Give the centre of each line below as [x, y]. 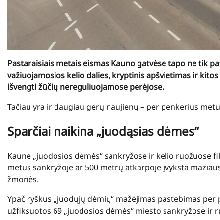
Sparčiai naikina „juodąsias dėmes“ [103, 131]
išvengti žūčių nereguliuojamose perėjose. [86, 87]
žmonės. [23, 179]
